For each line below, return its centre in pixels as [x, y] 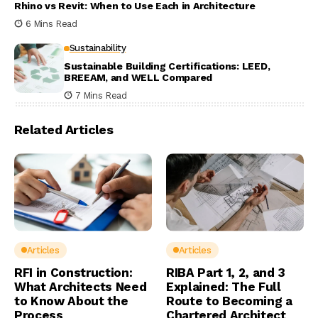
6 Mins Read [51, 24]
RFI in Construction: [73, 272]
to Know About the [71, 301]
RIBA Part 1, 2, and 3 [226, 272]
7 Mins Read [101, 96]
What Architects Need [81, 286]
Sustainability [98, 48]
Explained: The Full [224, 286]
